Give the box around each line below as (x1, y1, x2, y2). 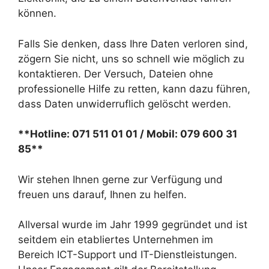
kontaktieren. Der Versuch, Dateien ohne (18, 67, 213, 80)
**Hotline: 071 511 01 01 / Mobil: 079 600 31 (18, 128, 237, 140)
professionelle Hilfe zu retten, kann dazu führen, (18, 82, 250, 95)
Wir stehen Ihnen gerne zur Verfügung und (18, 173, 223, 186)
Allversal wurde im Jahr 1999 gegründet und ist (18, 219, 247, 231)
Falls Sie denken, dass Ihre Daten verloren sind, (18, 37, 248, 50)
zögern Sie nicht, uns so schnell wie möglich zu (18, 52, 244, 65)
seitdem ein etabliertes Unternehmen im (18, 234, 213, 246)
